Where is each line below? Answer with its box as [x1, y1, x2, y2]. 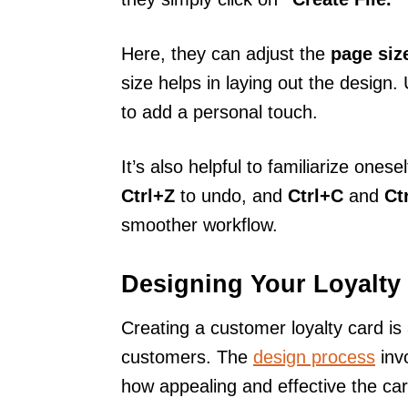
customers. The [121, 346, 253, 367]
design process [253, 346, 375, 367]
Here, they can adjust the [121, 43, 331, 64]
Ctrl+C [288, 185, 343, 206]
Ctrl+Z [121, 185, 175, 206]
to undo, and [175, 185, 288, 206]
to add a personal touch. [121, 101, 318, 122]
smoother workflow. [121, 214, 278, 235]
